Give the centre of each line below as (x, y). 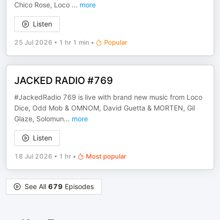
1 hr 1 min (74, 42)
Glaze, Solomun (39, 119)
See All (36, 186)
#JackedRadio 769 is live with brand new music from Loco (108, 97)
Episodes (78, 186)
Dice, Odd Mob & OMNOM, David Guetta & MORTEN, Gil (105, 108)
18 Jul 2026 (33, 156)
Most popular (106, 156)
